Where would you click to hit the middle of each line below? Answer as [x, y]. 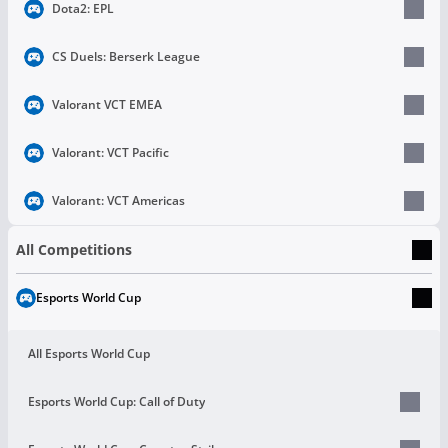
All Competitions [74, 250]
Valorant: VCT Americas [118, 200]
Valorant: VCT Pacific [110, 152]
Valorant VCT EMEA [107, 104]
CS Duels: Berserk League [126, 56]
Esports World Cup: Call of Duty [116, 401]
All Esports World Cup [89, 353]
